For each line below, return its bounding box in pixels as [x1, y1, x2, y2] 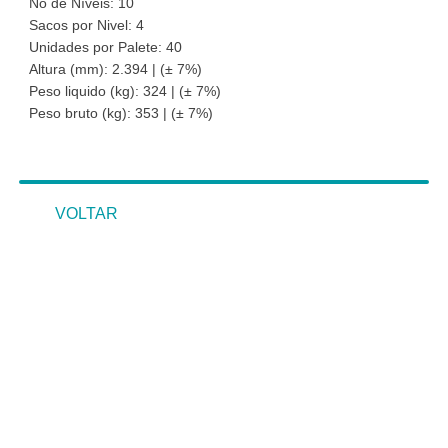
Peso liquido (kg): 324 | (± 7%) [29, 83, 221, 99]
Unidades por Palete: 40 [29, 39, 182, 55]
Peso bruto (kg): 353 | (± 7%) [29, 105, 213, 121]
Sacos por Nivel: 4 [29, 17, 144, 33]
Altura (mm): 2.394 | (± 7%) [29, 61, 202, 77]
